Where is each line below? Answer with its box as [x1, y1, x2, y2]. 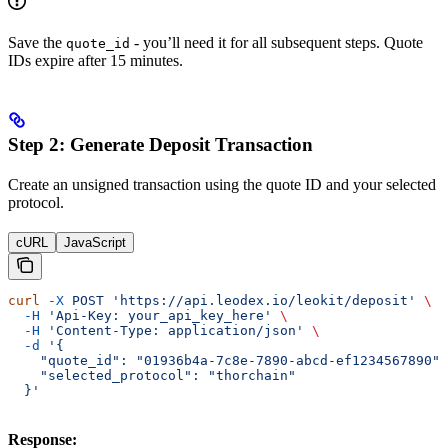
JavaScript [64, 234, 126, 250]
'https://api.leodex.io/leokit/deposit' [104, 292, 416, 308]
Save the [8, 33, 66, 51]
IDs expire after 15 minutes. [8, 51, 183, 69]
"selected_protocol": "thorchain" [8, 367, 296, 383]
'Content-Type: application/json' [40, 322, 304, 338]
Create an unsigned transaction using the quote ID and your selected [8, 175, 436, 193]
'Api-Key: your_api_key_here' [40, 307, 272, 323]
